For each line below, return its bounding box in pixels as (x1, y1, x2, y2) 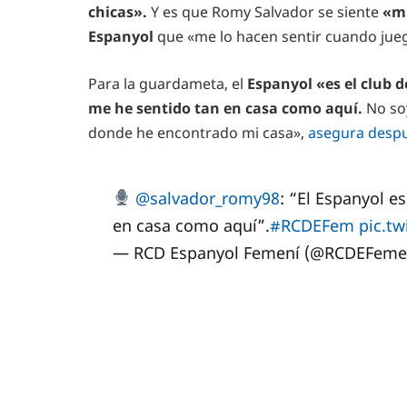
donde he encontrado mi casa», (88, 123, 304, 144)
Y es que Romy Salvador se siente (147, 2, 379, 23)
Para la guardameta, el (88, 74, 247, 94)
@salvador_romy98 (135, 186, 281, 209)
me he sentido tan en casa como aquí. (88, 98, 366, 119)
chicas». (88, 2, 147, 23)
